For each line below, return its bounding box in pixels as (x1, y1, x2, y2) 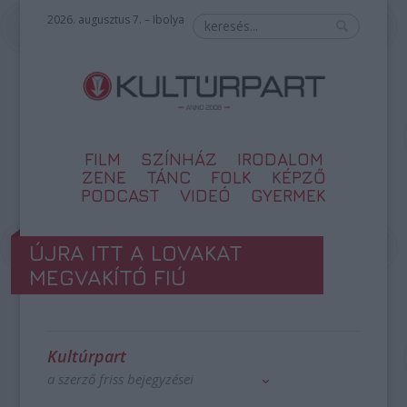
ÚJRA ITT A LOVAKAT (29, 240, 243, 265)
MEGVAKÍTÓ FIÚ (29, 264, 187, 290)
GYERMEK (251, 185, 326, 205)
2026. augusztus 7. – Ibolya (47, 12, 185, 27)
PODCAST (81, 185, 160, 205)
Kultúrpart (47, 345, 127, 367)
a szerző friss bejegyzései (47, 370, 194, 388)
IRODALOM (236, 149, 323, 169)
